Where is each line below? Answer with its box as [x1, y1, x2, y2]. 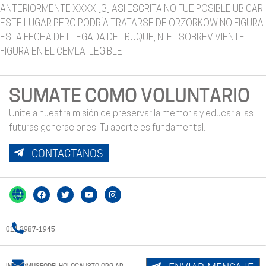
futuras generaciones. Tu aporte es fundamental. [9, 123, 205, 133]
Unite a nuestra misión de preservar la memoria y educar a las [9, 109, 254, 119]
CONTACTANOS [31, 145, 103, 160]
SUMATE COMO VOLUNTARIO [9, 87, 250, 107]
